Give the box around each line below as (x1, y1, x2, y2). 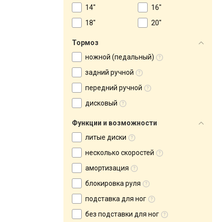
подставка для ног (85, 195, 146, 203)
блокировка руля (85, 179, 141, 187)
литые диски (85, 133, 126, 141)
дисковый (85, 99, 117, 107)
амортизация (85, 164, 129, 172)
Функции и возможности (72, 119, 157, 127)
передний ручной (85, 84, 142, 92)
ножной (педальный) (85, 53, 154, 61)
